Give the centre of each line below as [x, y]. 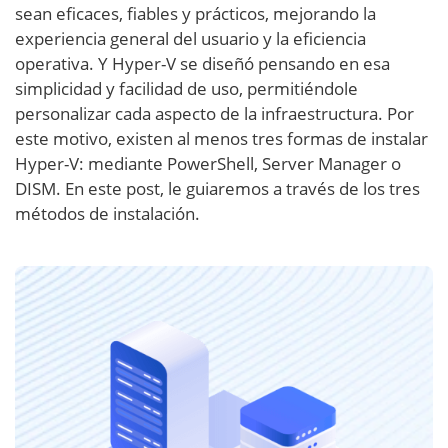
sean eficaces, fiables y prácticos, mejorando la [195, 13]
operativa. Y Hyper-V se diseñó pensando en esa [202, 63]
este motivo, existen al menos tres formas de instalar [221, 138]
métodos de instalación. [107, 213]
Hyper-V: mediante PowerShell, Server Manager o [208, 163]
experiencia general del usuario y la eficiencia [190, 38]
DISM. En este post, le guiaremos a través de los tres [217, 188]
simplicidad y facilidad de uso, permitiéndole [186, 88]
